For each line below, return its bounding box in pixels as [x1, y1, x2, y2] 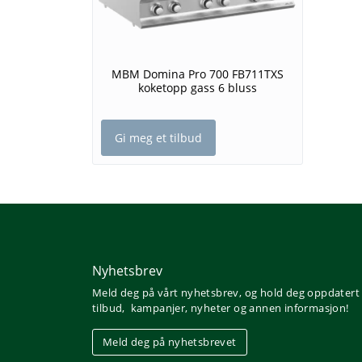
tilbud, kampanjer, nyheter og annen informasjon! [92, 301, 349, 316]
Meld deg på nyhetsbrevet [103, 335, 237, 350]
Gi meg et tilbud [115, 130, 202, 146]
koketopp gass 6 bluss [138, 80, 257, 96]
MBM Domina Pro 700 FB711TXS [112, 66, 284, 82]
